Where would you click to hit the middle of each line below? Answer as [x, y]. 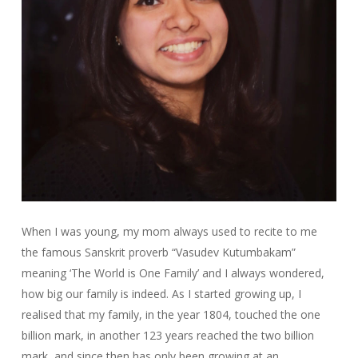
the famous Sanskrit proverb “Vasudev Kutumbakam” [158, 253]
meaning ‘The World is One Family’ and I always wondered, [173, 273]
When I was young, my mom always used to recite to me [169, 232]
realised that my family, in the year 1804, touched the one [171, 315]
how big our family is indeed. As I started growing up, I [161, 294]
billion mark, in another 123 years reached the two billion [167, 336]
